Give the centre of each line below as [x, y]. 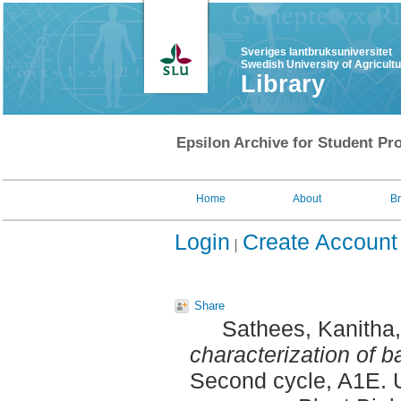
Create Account [320, 242]
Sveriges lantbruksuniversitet [316, 52]
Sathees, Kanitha [308, 329]
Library [283, 84]
